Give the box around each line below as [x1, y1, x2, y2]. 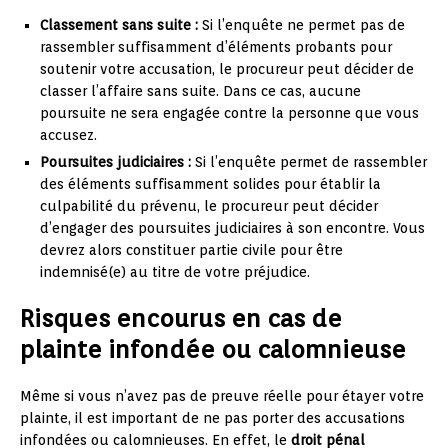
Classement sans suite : [40, 16, 198, 33]
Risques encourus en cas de [20, 303, 342, 333]
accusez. [40, 126, 97, 143]
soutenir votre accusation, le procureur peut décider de [40, 60, 414, 77]
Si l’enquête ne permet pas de [198, 16, 405, 33]
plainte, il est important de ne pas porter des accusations [20, 409, 405, 426]
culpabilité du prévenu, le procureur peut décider [40, 197, 378, 214]
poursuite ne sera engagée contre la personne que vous [40, 104, 419, 121]
